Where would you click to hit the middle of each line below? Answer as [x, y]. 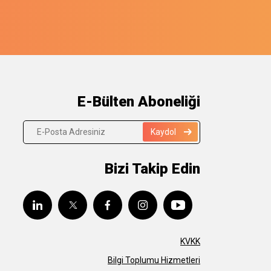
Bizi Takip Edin [152, 168]
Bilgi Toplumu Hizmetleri [154, 260]
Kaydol [163, 132]
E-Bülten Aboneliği [139, 101]
